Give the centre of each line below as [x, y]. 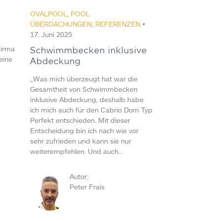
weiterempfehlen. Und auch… [76, 151]
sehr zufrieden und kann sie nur [80, 141]
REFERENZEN [118, 24]
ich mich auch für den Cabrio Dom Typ [91, 110]
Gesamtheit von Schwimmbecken [84, 89]
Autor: [79, 176]
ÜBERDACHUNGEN [61, 24]
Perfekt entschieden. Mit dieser [80, 120]
